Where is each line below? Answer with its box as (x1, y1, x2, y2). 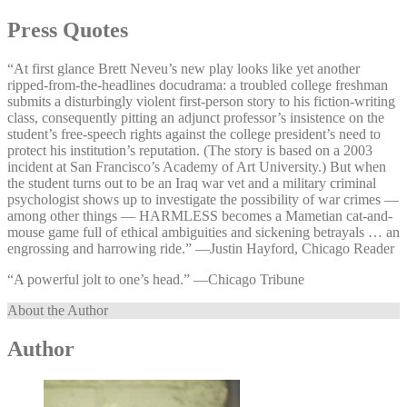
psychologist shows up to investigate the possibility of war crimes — (7, 192, 399, 208)
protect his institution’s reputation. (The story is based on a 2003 (7, 143, 372, 159)
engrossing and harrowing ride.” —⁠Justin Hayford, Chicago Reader (7, 241, 394, 257)
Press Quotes (7, 18, 128, 43)
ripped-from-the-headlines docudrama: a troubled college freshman (7, 77, 388, 94)
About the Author (7, 303, 108, 319)
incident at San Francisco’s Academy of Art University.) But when (7, 159, 386, 175)
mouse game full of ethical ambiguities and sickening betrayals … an (7, 224, 400, 241)
